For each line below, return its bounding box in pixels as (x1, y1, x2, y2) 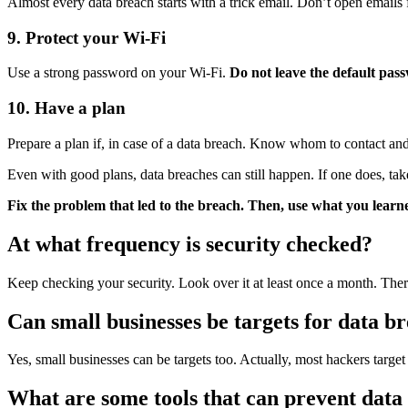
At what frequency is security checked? (7, 231, 372, 256)
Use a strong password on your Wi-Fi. (7, 65, 229, 81)
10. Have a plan (7, 98, 126, 118)
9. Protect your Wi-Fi (7, 27, 166, 47)
